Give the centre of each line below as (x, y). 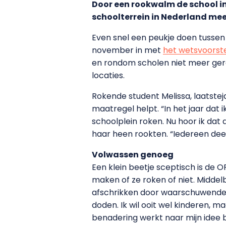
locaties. (108, 75)
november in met (127, 50)
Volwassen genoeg (133, 154)
